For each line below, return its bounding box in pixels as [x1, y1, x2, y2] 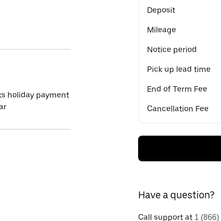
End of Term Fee [147, 84, 207, 94]
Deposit [147, 5, 175, 15]
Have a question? [138, 189, 215, 201]
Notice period [147, 45, 197, 54]
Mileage [147, 25, 176, 35]
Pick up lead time [147, 65, 211, 74]
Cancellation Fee [147, 104, 209, 113]
